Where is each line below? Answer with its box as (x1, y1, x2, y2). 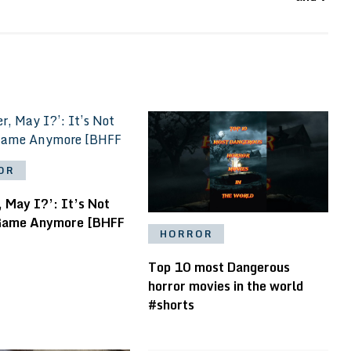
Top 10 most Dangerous (147, 257, 290, 278)
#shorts (147, 295, 194, 316)
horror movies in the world (147, 276, 303, 297)
